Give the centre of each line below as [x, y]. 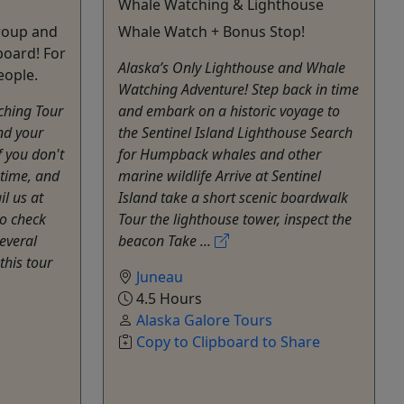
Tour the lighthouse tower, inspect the [235, 219]
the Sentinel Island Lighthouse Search [235, 132]
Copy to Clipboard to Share [228, 341]
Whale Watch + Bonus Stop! [211, 31]
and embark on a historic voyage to [229, 110]
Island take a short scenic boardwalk [233, 197]
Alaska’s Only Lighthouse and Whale [232, 67]
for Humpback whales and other [220, 154]
